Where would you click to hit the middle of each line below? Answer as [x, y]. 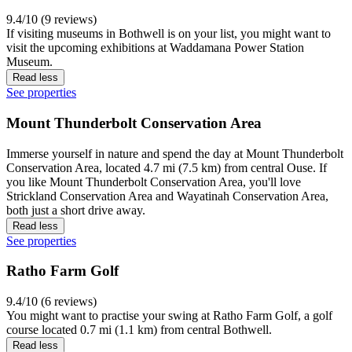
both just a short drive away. [76, 210]
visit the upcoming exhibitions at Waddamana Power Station [155, 48]
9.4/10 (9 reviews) [51, 20]
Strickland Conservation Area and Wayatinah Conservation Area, [167, 196]
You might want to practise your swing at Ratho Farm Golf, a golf [169, 316]
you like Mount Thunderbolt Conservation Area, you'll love [154, 181]
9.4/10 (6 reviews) [51, 302]
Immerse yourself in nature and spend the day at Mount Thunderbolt [175, 153]
